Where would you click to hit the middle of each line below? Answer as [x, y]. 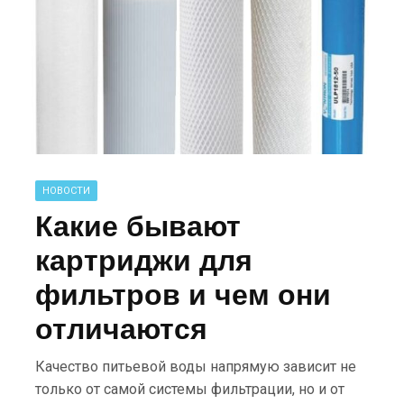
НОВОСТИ [67, 191]
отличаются [122, 329]
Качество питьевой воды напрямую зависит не [196, 367]
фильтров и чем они [184, 295]
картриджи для [144, 261]
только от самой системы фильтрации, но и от [190, 389]
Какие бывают [138, 226]
